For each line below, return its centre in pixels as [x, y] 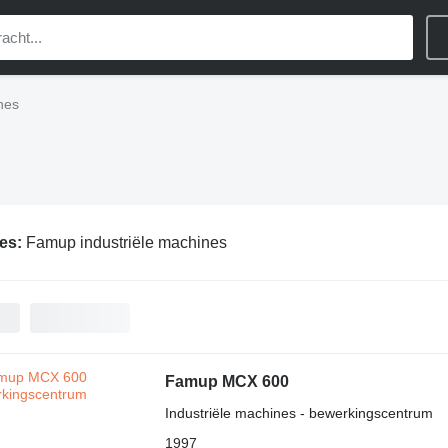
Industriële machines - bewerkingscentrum [298, 413]
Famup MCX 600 [226, 381]
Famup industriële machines [126, 242]
